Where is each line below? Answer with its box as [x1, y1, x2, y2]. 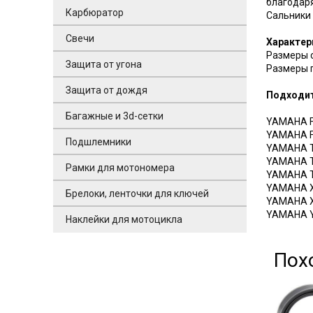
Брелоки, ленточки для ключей [65, 187, 209, 199]
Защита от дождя [65, 84, 147, 96]
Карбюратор [65, 6, 124, 18]
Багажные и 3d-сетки [65, 110, 163, 122]
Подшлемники [65, 136, 131, 147]
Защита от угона [65, 58, 142, 70]
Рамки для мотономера [65, 161, 175, 173]
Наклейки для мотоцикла [65, 213, 182, 225]
